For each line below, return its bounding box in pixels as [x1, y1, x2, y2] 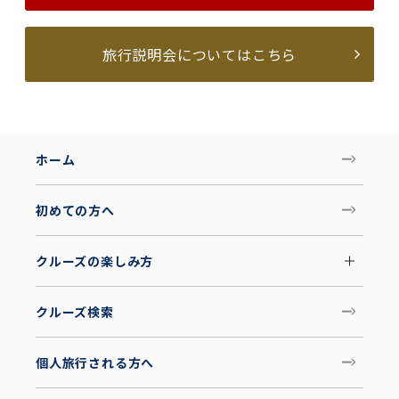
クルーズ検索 [36, 303, 114, 322]
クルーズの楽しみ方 [36, 252, 154, 271]
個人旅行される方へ [36, 354, 155, 372]
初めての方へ [36, 201, 115, 220]
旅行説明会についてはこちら [102, 44, 297, 66]
